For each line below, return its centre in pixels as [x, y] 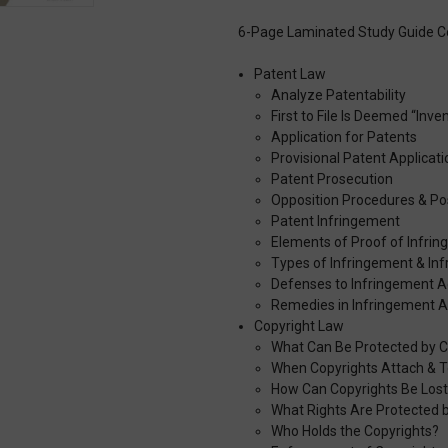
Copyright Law [299, 325]
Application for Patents [343, 136]
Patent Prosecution [331, 178]
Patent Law [290, 73]
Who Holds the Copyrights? [354, 430]
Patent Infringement [335, 220]
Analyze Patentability [338, 94]
